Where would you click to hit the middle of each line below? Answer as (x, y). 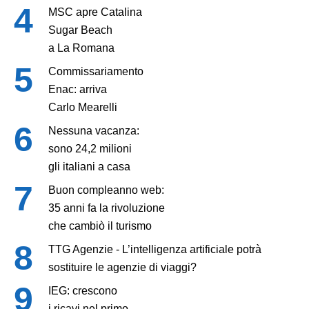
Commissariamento (96, 71)
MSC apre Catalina (95, 12)
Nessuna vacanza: (94, 130)
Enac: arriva (78, 89)
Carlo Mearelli (83, 107)
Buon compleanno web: (106, 190)
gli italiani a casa (89, 166)
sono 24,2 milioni (90, 148)
